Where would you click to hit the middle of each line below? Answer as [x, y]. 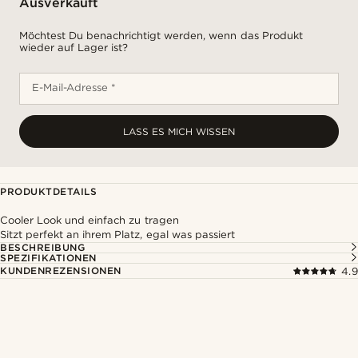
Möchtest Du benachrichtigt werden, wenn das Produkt [161, 36]
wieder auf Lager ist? [74, 48]
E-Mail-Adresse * [74, 88]
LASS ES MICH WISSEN [179, 131]
